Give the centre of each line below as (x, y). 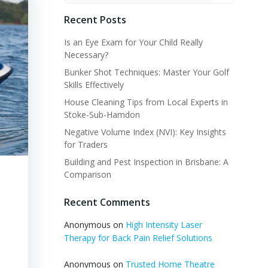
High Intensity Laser (164, 225)
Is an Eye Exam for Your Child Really (133, 42)
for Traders (86, 144)
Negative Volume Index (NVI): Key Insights (145, 132)
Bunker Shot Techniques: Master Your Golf (146, 72)
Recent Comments (107, 202)
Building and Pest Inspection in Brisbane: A (146, 162)
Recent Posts (95, 20)
